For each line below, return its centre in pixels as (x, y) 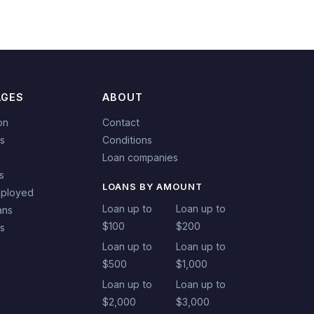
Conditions (127, 140)
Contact (121, 123)
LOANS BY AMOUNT (152, 187)
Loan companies (140, 158)
